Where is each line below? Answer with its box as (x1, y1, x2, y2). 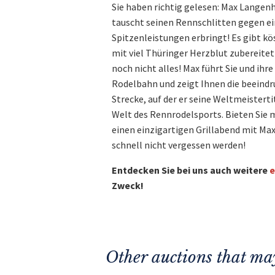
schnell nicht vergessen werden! (112, 139, 247, 151)
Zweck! (112, 179, 144, 192)
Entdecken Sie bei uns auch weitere (112, 164, 269, 176)
